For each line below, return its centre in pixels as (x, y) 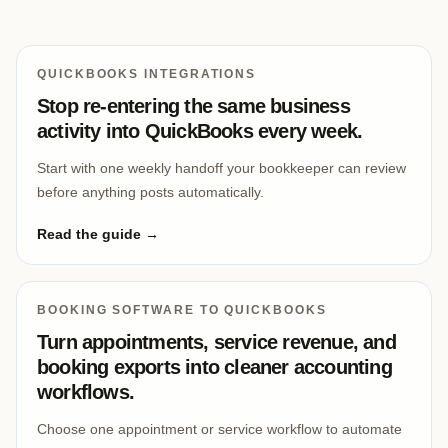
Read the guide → (98, 234)
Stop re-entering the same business (193, 106)
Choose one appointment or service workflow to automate (219, 429)
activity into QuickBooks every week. (200, 131)
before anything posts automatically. (150, 192)
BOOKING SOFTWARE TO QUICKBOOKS (182, 310)
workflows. (85, 392)
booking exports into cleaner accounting (214, 367)
